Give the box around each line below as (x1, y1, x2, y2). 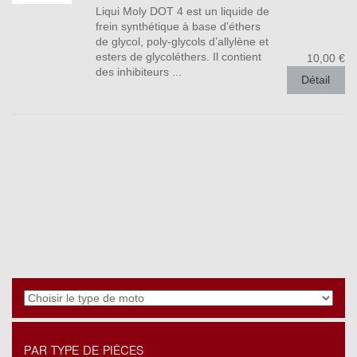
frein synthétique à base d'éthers (96, 19, 261, 33)
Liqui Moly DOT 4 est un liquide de (96, 4, 269, 18)
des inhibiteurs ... (96, 65, 182, 78)
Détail (301, 73, 331, 87)
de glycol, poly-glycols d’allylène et (96, 34, 269, 48)
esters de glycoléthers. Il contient (96, 49, 261, 63)
